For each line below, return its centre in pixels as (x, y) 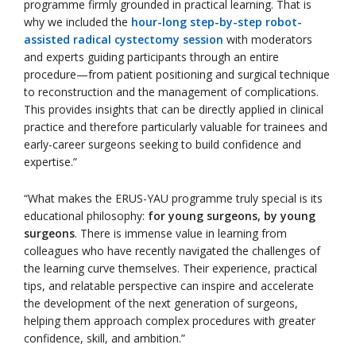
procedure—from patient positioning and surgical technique (177, 75)
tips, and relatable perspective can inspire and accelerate (169, 286)
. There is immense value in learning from (181, 234)
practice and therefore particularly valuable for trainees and (176, 127)
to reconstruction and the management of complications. (171, 92)
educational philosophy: (86, 216)
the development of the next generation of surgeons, (161, 304)
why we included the (77, 22)
